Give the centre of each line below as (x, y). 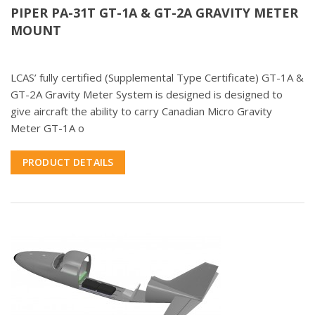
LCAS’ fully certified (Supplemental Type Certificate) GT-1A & (157, 78)
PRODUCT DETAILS (68, 162)
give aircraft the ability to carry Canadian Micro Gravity (141, 111)
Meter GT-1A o (47, 128)
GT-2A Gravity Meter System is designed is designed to (147, 95)
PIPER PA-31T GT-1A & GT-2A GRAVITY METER (154, 13)
